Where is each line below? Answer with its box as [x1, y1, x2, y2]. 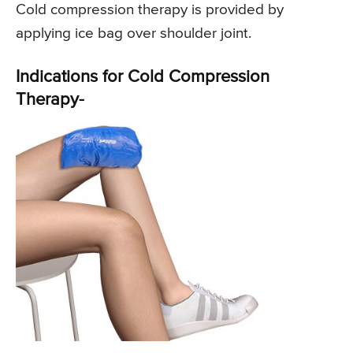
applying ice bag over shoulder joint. [16, 26, 251, 42]
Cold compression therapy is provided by [16, 2, 284, 18]
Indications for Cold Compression [16, 69, 269, 87]
